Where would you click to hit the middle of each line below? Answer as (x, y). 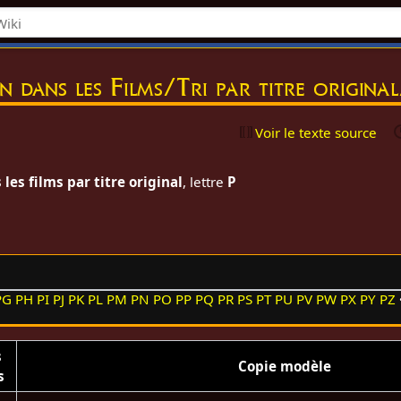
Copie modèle (285, 366)
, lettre (205, 182)
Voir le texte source (316, 132)
